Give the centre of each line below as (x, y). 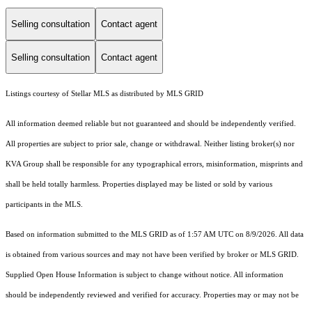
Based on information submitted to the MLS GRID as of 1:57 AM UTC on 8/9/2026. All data (155, 235)
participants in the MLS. (45, 205)
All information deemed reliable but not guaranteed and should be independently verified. (151, 124)
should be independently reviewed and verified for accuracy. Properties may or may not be (152, 295)
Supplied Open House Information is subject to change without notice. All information (145, 275)
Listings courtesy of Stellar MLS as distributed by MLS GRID (104, 94)
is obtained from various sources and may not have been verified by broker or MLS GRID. (152, 255)
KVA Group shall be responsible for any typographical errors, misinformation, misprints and (154, 164)
